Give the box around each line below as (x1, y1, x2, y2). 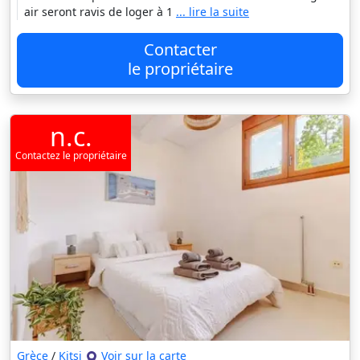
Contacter (143, 38, 217, 60)
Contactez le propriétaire (14, 148, 127, 162)
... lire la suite (176, 3, 249, 19)
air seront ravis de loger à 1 (24, 3, 176, 19)
